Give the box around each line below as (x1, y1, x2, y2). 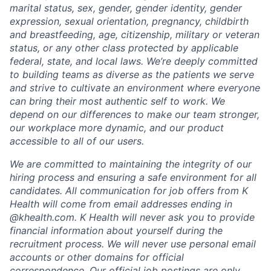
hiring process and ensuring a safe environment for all (10, 171, 256, 183)
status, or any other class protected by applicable (10, 42, 238, 54)
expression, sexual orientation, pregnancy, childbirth (10, 15, 249, 27)
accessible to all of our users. (10, 135, 144, 147)
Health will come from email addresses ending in (10, 198, 232, 210)
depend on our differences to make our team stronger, (10, 108, 260, 120)
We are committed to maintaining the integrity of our (10, 158, 252, 170)
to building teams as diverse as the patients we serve (10, 68, 254, 80)
